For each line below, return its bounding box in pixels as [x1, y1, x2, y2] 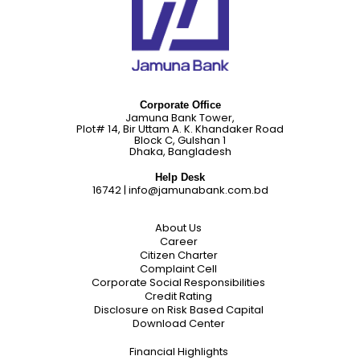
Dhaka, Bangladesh [129, 144, 231, 160]
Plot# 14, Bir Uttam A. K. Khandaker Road [76, 121, 284, 137]
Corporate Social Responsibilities [92, 275, 265, 291]
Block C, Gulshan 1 [134, 133, 226, 149]
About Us [155, 220, 202, 236]
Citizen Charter [139, 247, 218, 264]
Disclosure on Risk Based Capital [93, 302, 264, 318]
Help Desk [155, 171, 205, 184]
